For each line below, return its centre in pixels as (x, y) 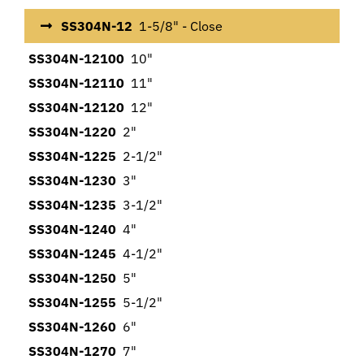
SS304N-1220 (72, 132)
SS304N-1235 (72, 205)
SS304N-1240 (72, 230)
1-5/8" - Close (178, 26)
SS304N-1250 (72, 278)
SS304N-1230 (72, 181)
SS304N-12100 (76, 59)
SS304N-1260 (72, 327)
